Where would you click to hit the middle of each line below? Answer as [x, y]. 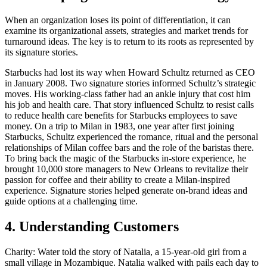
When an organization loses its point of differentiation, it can [118, 20]
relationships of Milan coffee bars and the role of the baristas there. [129, 148]
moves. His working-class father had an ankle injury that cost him [128, 94]
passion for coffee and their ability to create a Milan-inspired [117, 180]
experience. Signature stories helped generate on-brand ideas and [126, 191]
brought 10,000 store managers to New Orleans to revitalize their [126, 169]
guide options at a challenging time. [72, 201]
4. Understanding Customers [92, 227]
